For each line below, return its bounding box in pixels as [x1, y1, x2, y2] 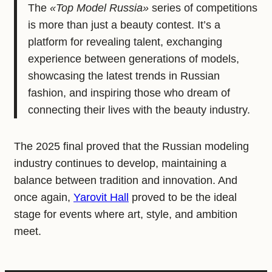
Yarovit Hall [73, 191, 129, 203]
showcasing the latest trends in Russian [27, 70, 220, 83]
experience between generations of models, [27, 53, 239, 66]
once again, [14, 191, 73, 203]
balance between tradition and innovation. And [14, 174, 237, 186]
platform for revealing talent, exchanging [27, 36, 222, 49]
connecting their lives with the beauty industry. [27, 104, 250, 117]
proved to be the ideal [129, 191, 237, 203]
